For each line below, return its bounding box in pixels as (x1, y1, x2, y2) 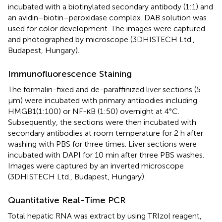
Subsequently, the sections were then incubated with (8, 117, 196, 127)
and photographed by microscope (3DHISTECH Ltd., (8, 35, 195, 45)
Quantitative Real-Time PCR (8, 195, 125, 206)
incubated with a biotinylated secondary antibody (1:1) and (8, 2, 213, 12)
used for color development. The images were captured (8, 24, 205, 34)
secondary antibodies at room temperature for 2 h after (8, 128, 203, 138)
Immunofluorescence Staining (8, 68, 132, 80)
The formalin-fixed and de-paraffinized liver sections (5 (8, 85, 201, 95)
